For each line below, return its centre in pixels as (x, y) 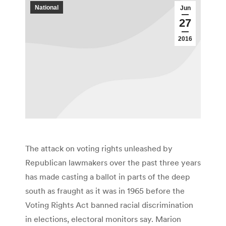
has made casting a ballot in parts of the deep (108, 177)
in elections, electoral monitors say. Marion (103, 219)
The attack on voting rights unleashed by (99, 149)
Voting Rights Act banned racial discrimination (109, 205)
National (47, 7)
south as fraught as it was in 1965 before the (105, 191)
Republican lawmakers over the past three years (113, 163)
